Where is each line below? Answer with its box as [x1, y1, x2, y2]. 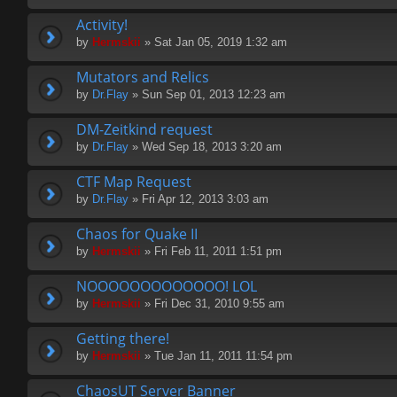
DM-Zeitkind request [76, 120, 213, 140]
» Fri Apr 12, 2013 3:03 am [128, 192, 269, 206]
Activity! [76, 15, 128, 35]
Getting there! [76, 329, 169, 349]
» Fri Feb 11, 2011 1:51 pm [141, 245, 282, 259]
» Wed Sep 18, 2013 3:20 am [128, 140, 282, 154]
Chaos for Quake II [76, 224, 198, 245]
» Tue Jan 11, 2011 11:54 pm [141, 349, 292, 363]
